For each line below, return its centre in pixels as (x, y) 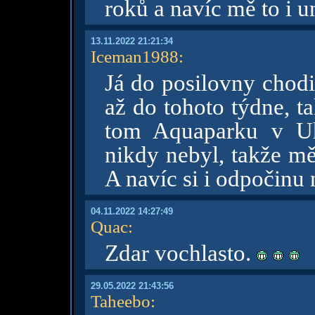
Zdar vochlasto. (180, 253)
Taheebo (120, 301)
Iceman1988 (134, 56)
